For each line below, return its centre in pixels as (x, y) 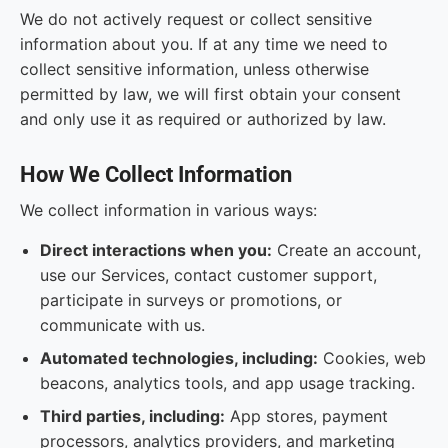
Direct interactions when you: (156, 250)
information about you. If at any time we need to (204, 44)
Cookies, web (372, 358)
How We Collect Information (156, 174)
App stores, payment (306, 416)
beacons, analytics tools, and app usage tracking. (227, 383)
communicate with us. (122, 325)
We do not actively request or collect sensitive (196, 19)
